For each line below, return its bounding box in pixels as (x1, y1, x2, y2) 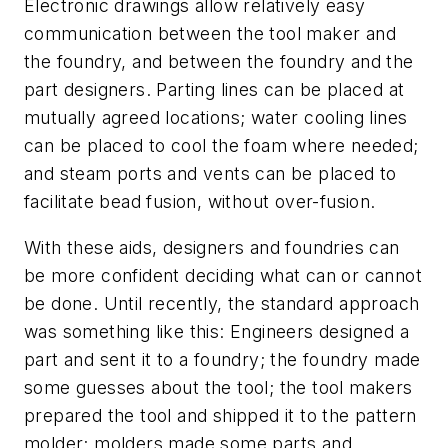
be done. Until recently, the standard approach (24, 292, 420, 314)
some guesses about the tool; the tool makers (24, 376, 413, 398)
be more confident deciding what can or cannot (24, 264, 422, 286)
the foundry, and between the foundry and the (24, 50, 414, 72)
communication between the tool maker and (24, 22, 396, 44)
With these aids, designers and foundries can (24, 236, 400, 258)
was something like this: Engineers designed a (24, 320, 409, 342)
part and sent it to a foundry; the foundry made (24, 348, 421, 370)
